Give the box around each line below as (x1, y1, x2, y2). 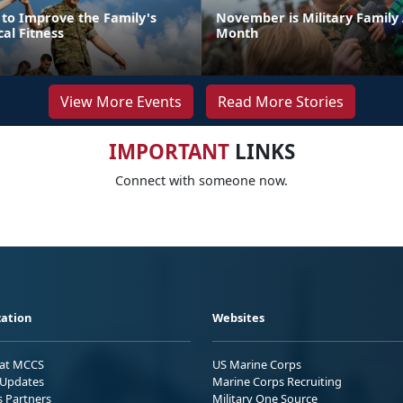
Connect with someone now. (115, 171, 288, 189)
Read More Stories (217, 91, 344, 112)
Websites (212, 309, 264, 326)
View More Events (59, 91, 182, 112)
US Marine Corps (212, 355, 301, 372)
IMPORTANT (108, 137, 229, 166)
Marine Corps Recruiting (212, 372, 342, 390)
